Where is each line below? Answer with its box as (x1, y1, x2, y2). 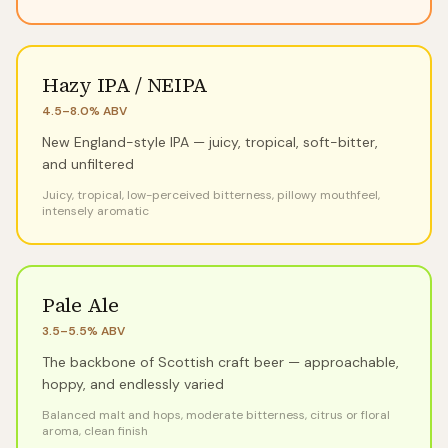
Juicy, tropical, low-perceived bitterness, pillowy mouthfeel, (42, 187, 380, 203)
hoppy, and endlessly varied (42, 375, 224, 393)
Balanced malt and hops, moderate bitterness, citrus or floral (42, 407, 390, 423)
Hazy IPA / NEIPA (42, 71, 209, 99)
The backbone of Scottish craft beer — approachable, (42, 353, 399, 371)
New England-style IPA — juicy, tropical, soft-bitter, (42, 133, 378, 151)
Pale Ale (42, 291, 119, 319)
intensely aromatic (42, 203, 149, 219)
